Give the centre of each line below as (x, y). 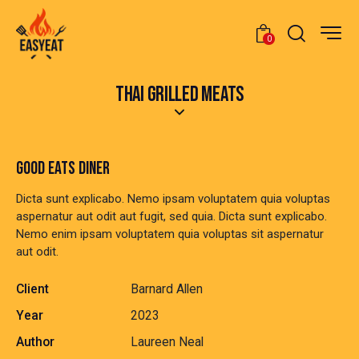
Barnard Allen (166, 289)
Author (35, 342)
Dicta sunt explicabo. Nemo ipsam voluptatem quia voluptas (173, 199)
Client (32, 289)
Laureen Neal (167, 342)
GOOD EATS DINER (63, 169)
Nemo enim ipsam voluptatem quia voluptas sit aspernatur (170, 234)
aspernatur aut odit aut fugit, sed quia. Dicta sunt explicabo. (171, 217)
